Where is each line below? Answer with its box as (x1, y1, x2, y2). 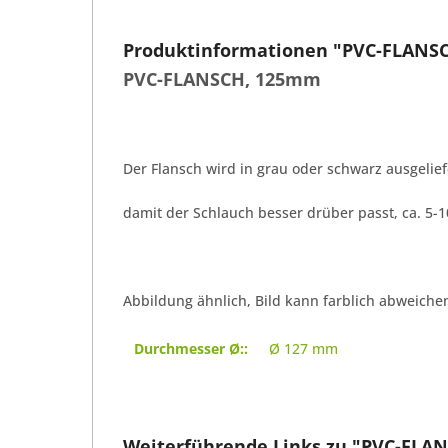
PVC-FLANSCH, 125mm (123, 66, 321, 91)
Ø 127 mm (269, 338, 338, 358)
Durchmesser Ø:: (134, 338, 248, 358)
